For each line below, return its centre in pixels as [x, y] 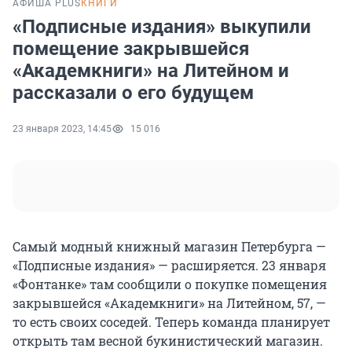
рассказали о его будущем [133, 93]
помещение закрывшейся [131, 49]
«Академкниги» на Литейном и [151, 71]
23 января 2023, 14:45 [62, 129]
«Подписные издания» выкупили [162, 27]
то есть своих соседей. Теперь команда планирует [171, 322]
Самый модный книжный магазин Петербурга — [169, 247]
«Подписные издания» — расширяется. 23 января [169, 266]
